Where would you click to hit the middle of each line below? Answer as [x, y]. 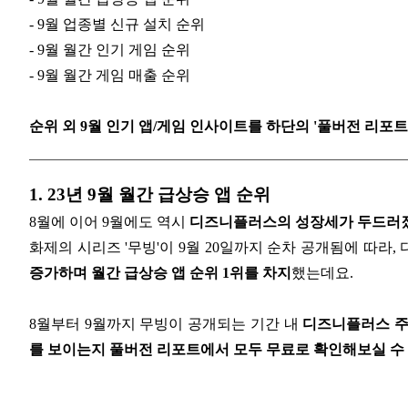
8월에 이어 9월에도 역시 [109, 221]
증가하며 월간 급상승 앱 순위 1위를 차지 [160, 272]
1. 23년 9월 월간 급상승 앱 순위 [150, 194]
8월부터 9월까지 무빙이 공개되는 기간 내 [166, 323]
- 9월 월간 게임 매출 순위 [110, 76]
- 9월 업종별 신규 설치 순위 [117, 25]
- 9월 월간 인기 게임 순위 [110, 50]
